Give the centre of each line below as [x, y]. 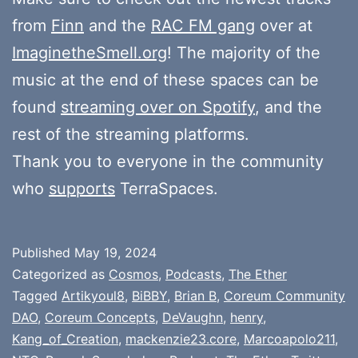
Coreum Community [284, 295]
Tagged [37, 295]
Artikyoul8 [93, 295]
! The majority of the [244, 52]
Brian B [195, 295]
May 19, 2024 [115, 252]
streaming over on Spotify [158, 107]
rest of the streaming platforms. [131, 134]
